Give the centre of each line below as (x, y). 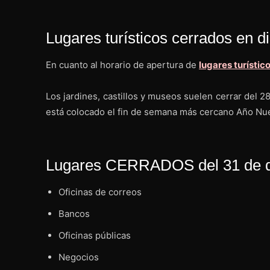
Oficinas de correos (100, 192)
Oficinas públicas (95, 235)
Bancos (74, 213)
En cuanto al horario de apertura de (122, 64)
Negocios (79, 257)
